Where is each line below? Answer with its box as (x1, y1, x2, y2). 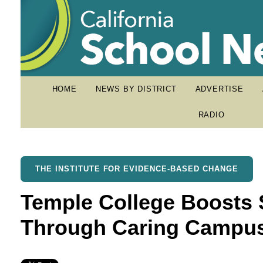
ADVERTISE (195, 85, 244, 93)
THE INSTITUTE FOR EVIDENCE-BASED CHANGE (35, 164, 238, 173)
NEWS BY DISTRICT (95, 85, 177, 93)
